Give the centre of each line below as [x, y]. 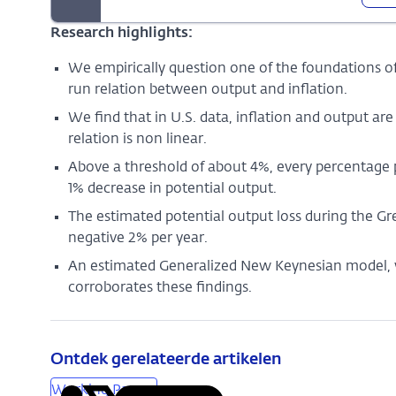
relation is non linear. [137, 140]
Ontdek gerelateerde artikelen [165, 360]
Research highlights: [121, 34]
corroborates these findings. [160, 288]
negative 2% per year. [137, 239]
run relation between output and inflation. [207, 90]
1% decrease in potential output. [172, 189]
